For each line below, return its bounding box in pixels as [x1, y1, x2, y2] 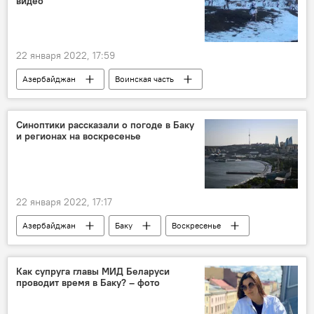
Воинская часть [115, 74, 174, 85]
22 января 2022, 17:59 [16, 49, 115, 62]
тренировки [22, 95, 68, 106]
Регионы [126, 241, 160, 252]
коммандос [107, 95, 151, 106]
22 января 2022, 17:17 [16, 196, 112, 209]
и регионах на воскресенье [16, 130, 141, 143]
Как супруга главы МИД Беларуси [16, 265, 170, 278]
